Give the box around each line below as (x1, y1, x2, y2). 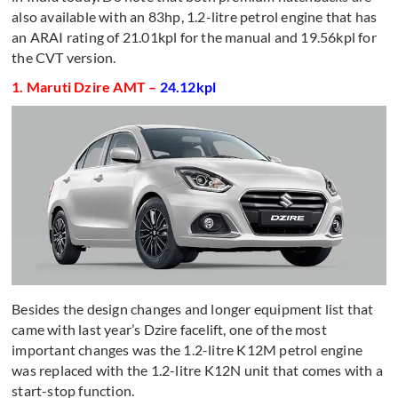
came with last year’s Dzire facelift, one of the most (12, 321, 327, 338)
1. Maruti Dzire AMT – (12, 77, 160, 95)
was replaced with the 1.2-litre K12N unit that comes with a (12, 362, 384, 379)
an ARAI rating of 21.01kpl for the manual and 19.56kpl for (12, 28, 377, 45)
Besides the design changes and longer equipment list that (12, 300, 374, 318)
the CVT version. (12, 48, 116, 66)
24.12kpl (159, 77, 217, 95)
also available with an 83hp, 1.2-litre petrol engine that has (12, 7, 378, 25)
